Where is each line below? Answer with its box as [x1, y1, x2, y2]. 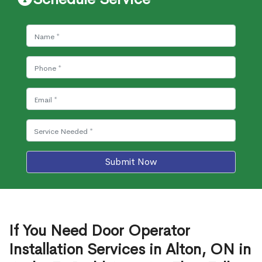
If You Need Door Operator [9, 221, 190, 240]
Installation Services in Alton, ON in [9, 240, 251, 259]
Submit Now [105, 156, 157, 168]
